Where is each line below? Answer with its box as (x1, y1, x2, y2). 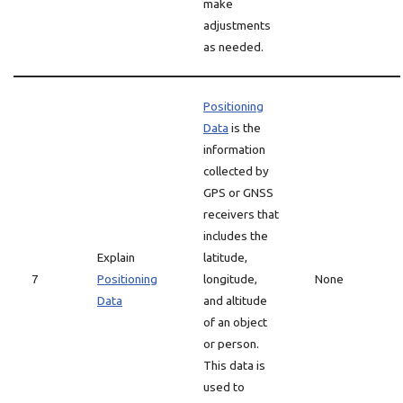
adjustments (203, 18, 271, 32)
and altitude (203, 293, 267, 308)
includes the (203, 228, 268, 243)
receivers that (203, 207, 279, 221)
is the (228, 121, 261, 135)
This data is (203, 358, 265, 372)
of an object (203, 315, 267, 329)
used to (203, 380, 245, 394)
